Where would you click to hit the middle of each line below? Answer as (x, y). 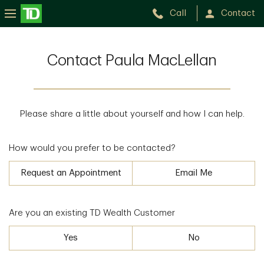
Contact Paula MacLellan (132, 61)
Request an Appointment (71, 173)
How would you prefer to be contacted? (92, 148)
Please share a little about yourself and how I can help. (132, 114)
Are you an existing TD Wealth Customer (92, 213)
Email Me (194, 173)
